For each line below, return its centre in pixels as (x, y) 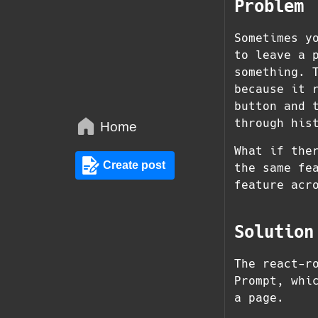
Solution (274, 232)
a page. (259, 297)
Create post (134, 165)
